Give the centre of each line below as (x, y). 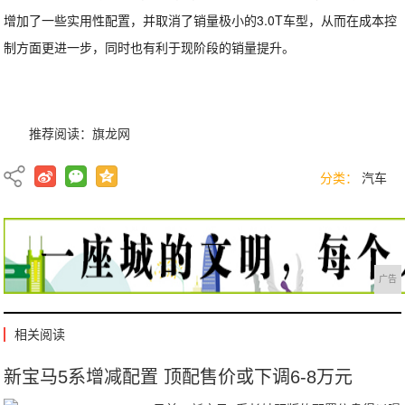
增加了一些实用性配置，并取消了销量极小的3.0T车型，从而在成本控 (201, 20)
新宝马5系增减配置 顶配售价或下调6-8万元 (179, 377)
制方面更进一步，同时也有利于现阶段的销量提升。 (150, 47)
